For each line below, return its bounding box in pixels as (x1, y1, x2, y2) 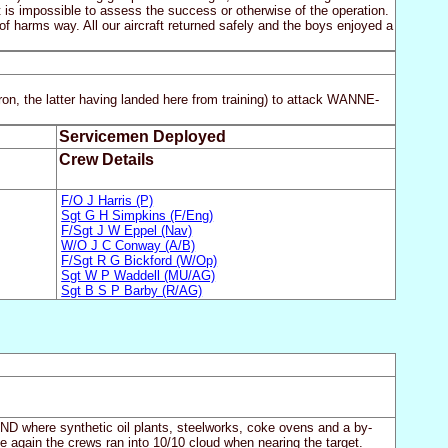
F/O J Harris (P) (61, 192, 154, 208)
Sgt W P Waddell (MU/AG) (61, 267, 216, 283)
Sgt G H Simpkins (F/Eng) (61, 207, 214, 223)
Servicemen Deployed (58, 128, 226, 146)
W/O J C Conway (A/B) (61, 237, 196, 253)
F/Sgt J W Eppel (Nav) (61, 222, 193, 238)
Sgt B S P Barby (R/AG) (61, 282, 203, 298)
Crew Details (58, 151, 154, 169)
